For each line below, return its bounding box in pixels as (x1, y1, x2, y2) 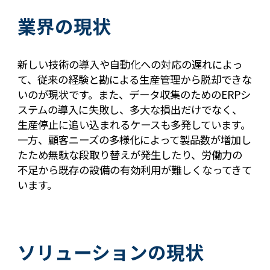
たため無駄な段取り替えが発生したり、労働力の (17, 147, 243, 162)
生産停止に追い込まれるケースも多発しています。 (17, 117, 251, 132)
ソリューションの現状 (17, 238, 204, 265)
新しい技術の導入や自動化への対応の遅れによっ (17, 57, 243, 72)
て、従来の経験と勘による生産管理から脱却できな (17, 72, 253, 87)
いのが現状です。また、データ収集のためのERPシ (17, 87, 251, 102)
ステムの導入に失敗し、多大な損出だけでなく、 (17, 102, 243, 117)
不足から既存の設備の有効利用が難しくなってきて (17, 162, 253, 177)
